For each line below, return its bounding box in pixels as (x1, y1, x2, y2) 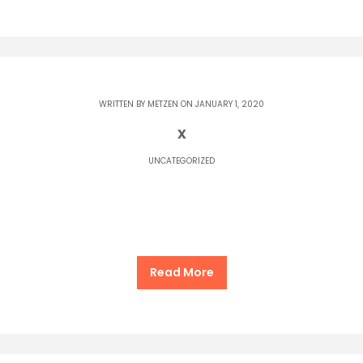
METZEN (147, 98, 178, 111)
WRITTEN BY (99, 98, 147, 111)
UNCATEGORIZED (148, 155, 215, 168)
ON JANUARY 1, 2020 (178, 98, 264, 111)
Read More (149, 264, 214, 281)
